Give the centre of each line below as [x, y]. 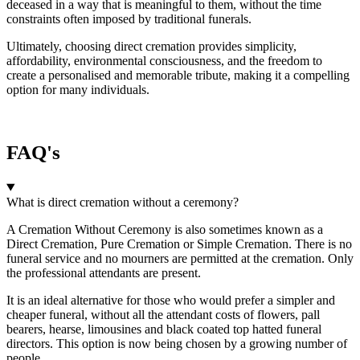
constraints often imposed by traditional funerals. [129, 19]
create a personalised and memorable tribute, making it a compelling [178, 75]
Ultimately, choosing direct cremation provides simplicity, [151, 46]
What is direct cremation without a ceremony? [123, 202]
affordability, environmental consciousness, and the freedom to [164, 61]
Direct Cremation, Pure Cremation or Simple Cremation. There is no [179, 243]
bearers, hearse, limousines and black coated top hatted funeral [164, 329]
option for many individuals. [78, 90]
